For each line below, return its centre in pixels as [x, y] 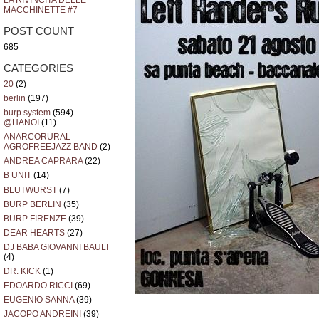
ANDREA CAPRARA [43, 161]
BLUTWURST [30, 190]
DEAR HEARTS [34, 232]
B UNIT [17, 176]
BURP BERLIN [32, 204]
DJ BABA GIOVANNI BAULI [56, 247]
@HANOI [21, 123]
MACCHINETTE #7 [41, 10]
